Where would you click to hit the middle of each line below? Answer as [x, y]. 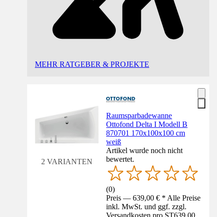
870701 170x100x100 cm [146, 133]
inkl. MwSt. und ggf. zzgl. [147, 207]
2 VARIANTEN [67, 161]
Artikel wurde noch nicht [145, 150]
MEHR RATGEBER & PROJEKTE [92, 64]
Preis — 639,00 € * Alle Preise [154, 198]
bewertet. [120, 159]
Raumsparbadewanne [139, 115]
